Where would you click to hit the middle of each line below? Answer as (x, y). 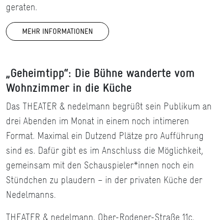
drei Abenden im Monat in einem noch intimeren (97, 121)
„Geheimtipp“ (37, 73)
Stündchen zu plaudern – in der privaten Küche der (104, 180)
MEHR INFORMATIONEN (57, 31)
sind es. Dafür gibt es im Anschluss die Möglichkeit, (105, 151)
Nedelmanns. (31, 195)
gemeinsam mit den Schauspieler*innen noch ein (100, 165)
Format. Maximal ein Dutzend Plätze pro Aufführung (105, 136)
